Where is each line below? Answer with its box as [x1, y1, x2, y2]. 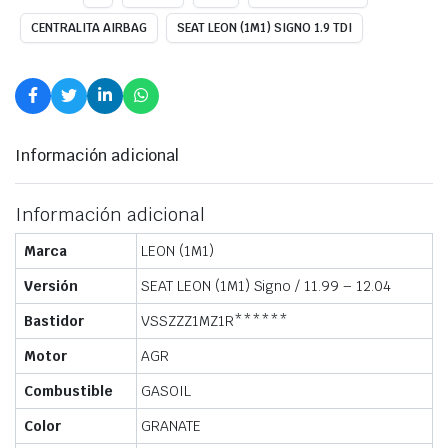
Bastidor [24, 312, 84, 331]
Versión [24, 277, 78, 296]
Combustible [24, 382, 113, 401]
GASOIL [141, 382, 191, 401]
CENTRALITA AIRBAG [31, 20, 147, 37]
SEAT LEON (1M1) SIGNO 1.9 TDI [177, 20, 352, 37]
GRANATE [141, 417, 201, 436]
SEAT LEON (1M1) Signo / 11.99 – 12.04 [141, 277, 391, 296]
